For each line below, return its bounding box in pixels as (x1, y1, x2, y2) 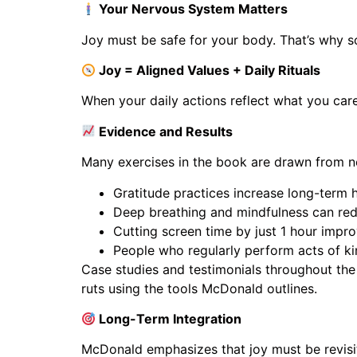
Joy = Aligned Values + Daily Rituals (96, 61, 321, 78)
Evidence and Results (96, 123, 233, 139)
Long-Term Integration (96, 310, 242, 327)
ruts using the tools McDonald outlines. (81, 280, 317, 296)
